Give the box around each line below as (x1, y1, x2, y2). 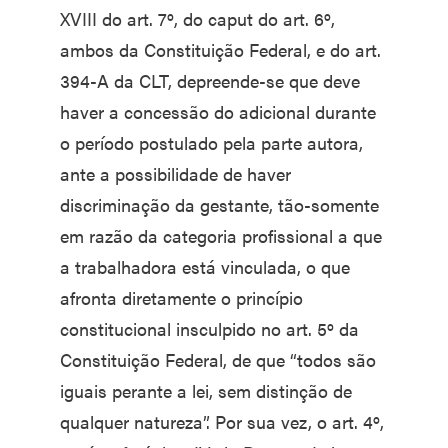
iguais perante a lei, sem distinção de (60, 378, 352, 404)
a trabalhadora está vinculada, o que (60, 254, 350, 280)
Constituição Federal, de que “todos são (60, 347, 376, 373)
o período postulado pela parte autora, (60, 130, 363, 156)
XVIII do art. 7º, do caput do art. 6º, (60, 6, 335, 32)
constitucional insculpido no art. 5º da (60, 316, 359, 342)
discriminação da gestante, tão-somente (60, 192, 379, 218)
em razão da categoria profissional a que (60, 223, 382, 249)
